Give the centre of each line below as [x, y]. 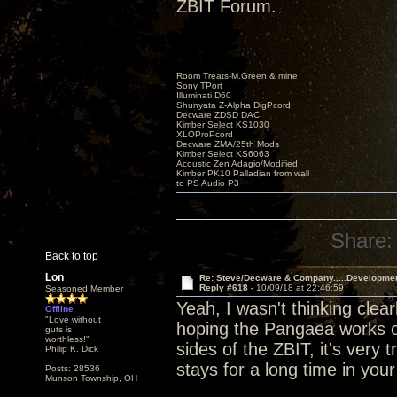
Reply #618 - [227, 288]
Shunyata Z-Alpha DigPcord [234, 105]
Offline [59, 309]
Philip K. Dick [72, 349]
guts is [58, 329]
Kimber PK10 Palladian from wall [243, 173]
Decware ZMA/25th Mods [228, 144]
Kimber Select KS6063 [223, 154]
